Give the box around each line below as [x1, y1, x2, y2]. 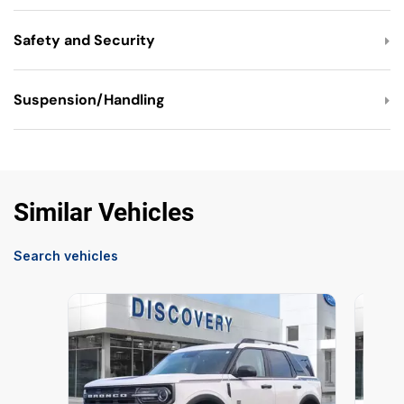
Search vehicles [14, 248, 118, 264]
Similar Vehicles [14, 197, 194, 228]
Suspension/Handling [14, 90, 165, 110]
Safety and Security [14, 31, 155, 50]
